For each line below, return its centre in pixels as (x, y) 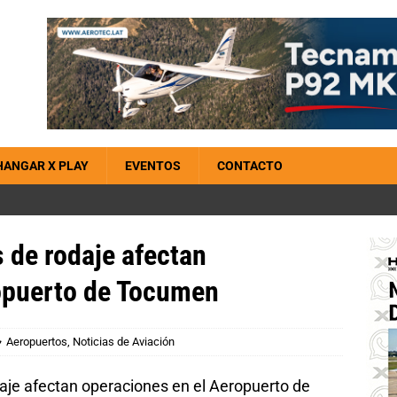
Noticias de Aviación (124, 342)
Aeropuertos (37, 342)
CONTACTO (250, 166)
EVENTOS (153, 166)
